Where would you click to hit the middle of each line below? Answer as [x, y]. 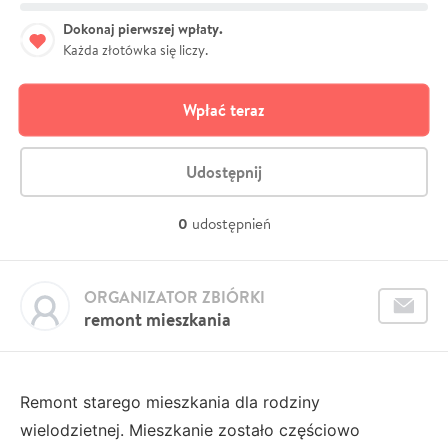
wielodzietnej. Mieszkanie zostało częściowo [190, 430]
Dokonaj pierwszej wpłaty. [143, 29]
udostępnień [231, 223]
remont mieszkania [157, 319]
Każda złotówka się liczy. [135, 50]
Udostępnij [224, 172]
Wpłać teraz [224, 110]
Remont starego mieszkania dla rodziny [170, 402]
